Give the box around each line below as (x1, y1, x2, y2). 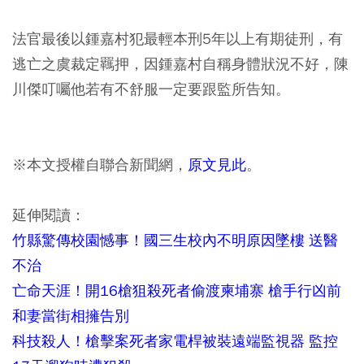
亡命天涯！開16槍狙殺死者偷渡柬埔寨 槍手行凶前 (12, 281, 341, 300)
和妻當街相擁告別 (12, 306, 129, 325)
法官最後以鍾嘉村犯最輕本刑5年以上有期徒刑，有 (12, 29, 343, 48)
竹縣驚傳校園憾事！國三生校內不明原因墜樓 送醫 (12, 231, 338, 249)
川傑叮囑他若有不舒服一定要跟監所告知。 (12, 80, 290, 98)
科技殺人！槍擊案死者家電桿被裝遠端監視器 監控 (12, 331, 338, 350)
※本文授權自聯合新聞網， (12, 155, 188, 174)
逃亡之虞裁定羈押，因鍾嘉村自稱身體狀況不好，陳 (12, 54, 349, 73)
